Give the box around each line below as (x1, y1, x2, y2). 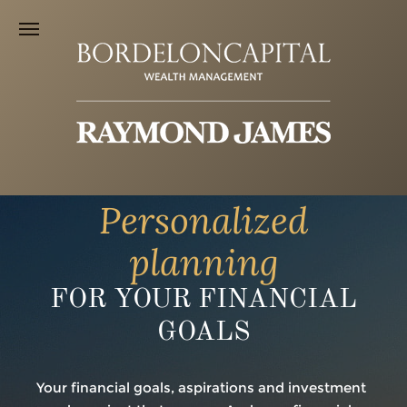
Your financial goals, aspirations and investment (36, 379, 366, 396)
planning (128, 239, 279, 285)
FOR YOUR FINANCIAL (50, 286, 357, 313)
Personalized (99, 197, 308, 243)
